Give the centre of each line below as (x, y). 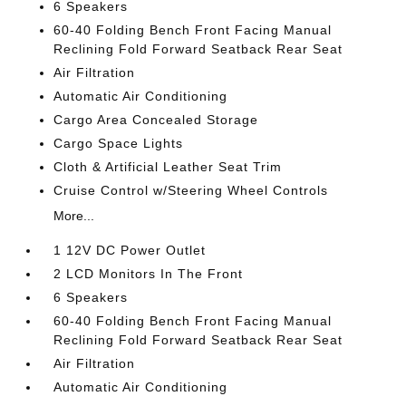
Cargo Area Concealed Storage (156, 120)
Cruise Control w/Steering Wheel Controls (191, 190)
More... (74, 216)
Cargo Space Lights (119, 143)
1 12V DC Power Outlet (130, 250)
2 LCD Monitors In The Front (149, 274)
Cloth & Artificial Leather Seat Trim (168, 167)
